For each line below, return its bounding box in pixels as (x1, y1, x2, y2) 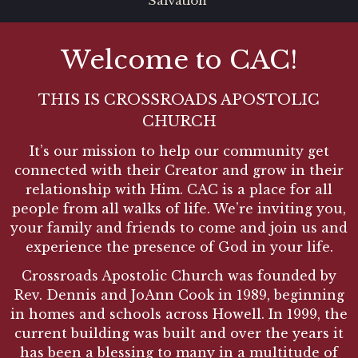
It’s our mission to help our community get (29, 143, 329, 160)
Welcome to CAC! (61, 44, 297, 77)
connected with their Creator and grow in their (14, 162, 344, 179)
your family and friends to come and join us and (10, 220, 348, 237)
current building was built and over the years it (14, 324, 344, 341)
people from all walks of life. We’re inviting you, (12, 201, 346, 217)
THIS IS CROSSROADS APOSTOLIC (38, 90, 320, 109)
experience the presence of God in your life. (25, 239, 333, 256)
